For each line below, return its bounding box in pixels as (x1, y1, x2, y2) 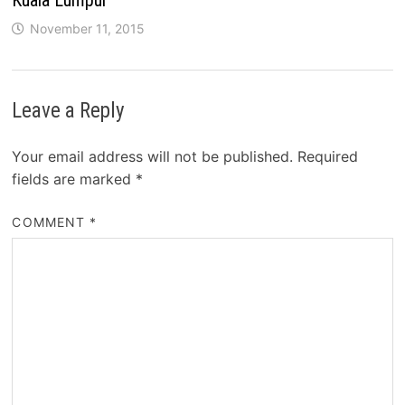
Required (297, 146, 359, 165)
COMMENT (12, 213, 90, 230)
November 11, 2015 (30, 20, 146, 36)
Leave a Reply (12, 98, 126, 123)
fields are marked (12, 169, 137, 188)
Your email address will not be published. (12, 146, 294, 165)
